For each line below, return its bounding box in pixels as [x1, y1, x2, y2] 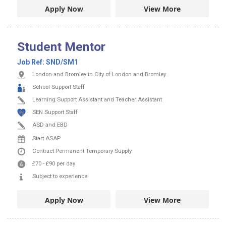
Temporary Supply [86, 148, 132, 155]
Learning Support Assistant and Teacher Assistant [32, 96, 162, 103]
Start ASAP [32, 135, 61, 142]
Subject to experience [32, 173, 87, 180]
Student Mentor [17, 39, 105, 54]
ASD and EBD [32, 122, 68, 129]
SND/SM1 [46, 58, 78, 67]
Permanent [55, 148, 86, 155]
